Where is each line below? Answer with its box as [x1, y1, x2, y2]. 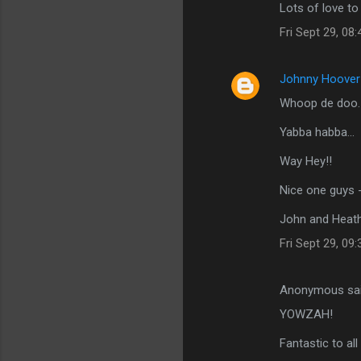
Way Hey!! [280, 154, 332, 169]
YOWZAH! [280, 307, 333, 322]
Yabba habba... [280, 125, 355, 140]
